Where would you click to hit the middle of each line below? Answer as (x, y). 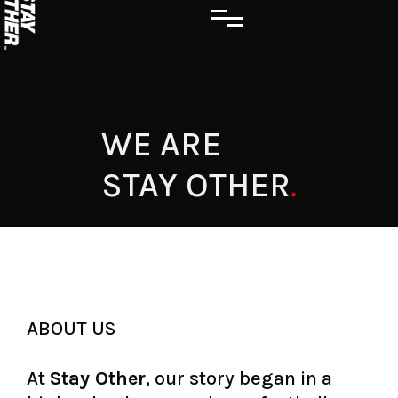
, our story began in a (239, 378)
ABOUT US (72, 329)
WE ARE (161, 144)
